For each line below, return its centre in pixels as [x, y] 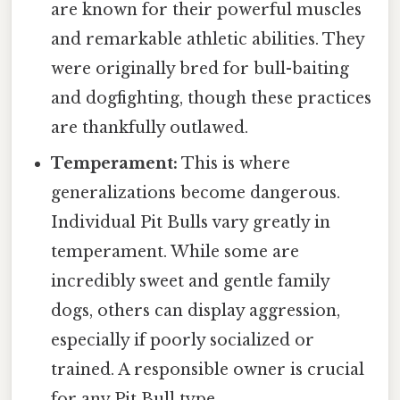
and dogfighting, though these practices [212, 98]
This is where [234, 163]
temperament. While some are [175, 251]
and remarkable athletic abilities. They [208, 39]
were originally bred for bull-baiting [200, 68]
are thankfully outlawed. [150, 127]
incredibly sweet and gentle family [191, 281]
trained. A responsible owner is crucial [208, 369]
